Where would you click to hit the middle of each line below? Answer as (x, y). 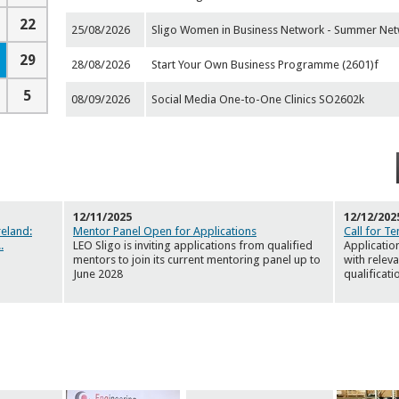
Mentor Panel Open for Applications (165, 232)
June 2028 (98, 274)
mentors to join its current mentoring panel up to (197, 260)
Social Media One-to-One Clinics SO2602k (258, 100)
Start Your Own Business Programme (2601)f (265, 65)
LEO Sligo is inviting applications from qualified (193, 246)
